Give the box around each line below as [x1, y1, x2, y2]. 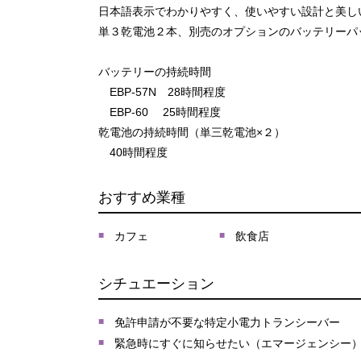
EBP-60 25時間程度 [98, 106, 221, 118]
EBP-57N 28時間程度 [98, 85, 226, 98]
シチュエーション [98, 276, 214, 292]
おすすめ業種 [98, 189, 185, 205]
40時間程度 [98, 146, 168, 159]
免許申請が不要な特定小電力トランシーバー [114, 316, 340, 329]
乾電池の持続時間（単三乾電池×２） [98, 126, 285, 139]
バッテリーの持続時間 [98, 65, 211, 78]
